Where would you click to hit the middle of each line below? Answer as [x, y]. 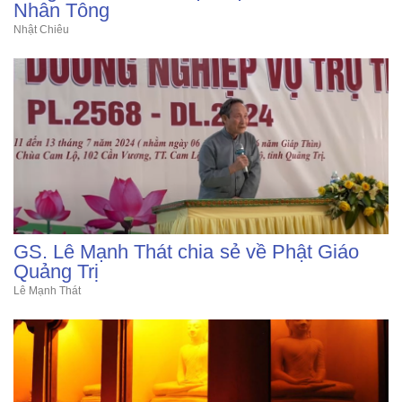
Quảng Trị [57, 271]
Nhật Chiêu [42, 30]
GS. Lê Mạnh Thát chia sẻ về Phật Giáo [186, 252]
